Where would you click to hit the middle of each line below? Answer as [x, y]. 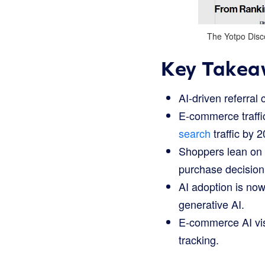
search [195, 133]
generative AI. [211, 204]
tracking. [199, 240]
